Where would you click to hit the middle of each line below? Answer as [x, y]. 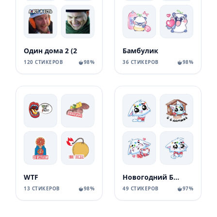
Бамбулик [140, 51]
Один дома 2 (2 [50, 51]
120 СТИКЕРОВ [43, 62]
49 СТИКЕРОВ [141, 188]
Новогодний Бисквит [176, 177]
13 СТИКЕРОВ [42, 188]
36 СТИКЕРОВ [141, 62]
